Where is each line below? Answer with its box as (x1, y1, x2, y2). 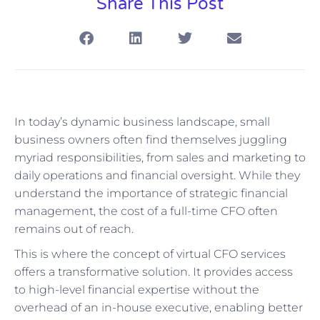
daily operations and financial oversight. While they (14, 168, 300, 182)
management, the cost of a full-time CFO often (14, 204, 278, 218)
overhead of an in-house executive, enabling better (14, 300, 303, 314)
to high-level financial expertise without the (14, 282, 259, 296)
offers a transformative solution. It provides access (14, 264, 293, 279)
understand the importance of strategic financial (14, 186, 288, 200)
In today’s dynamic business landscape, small (14, 114, 270, 129)
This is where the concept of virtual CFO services (14, 246, 286, 261)
